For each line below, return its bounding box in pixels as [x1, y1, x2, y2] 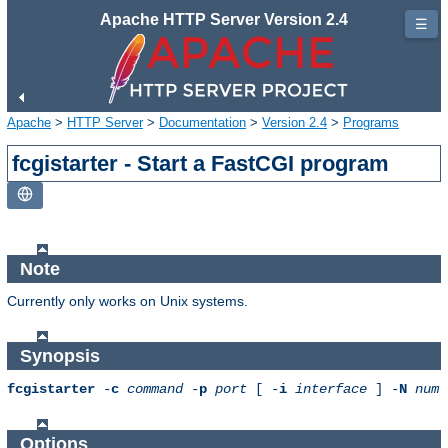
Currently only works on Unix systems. [7, 293, 248, 310]
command [127, 381, 183, 398]
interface [295, 381, 367, 398]
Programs [343, 114, 399, 130]
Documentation [159, 114, 246, 130]
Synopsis [19, 345, 105, 366]
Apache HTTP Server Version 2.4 [100, 11, 348, 28]
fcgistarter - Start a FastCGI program [12, 150, 390, 176]
